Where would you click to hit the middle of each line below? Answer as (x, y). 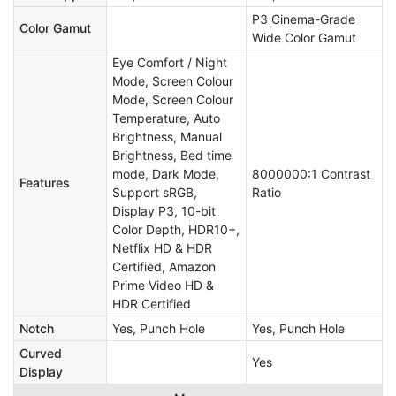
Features (45, 183)
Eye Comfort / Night (170, 63)
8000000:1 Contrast (311, 174)
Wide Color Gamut (304, 38)
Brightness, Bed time (172, 156)
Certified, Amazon (164, 267)
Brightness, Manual (167, 137)
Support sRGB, (155, 193)
